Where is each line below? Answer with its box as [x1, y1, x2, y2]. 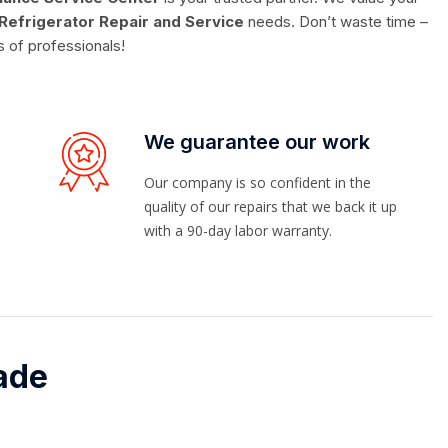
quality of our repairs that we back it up [144, 196, 397, 216]
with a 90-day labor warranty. [144, 220, 332, 240]
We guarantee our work [144, 129, 370, 154]
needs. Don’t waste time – [248, 11, 428, 31]
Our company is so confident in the [144, 172, 371, 192]
